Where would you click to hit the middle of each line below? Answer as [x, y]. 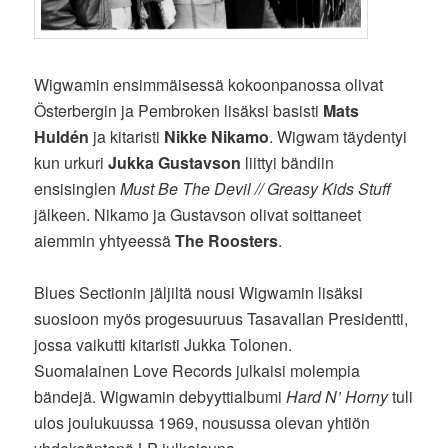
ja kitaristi [129, 137]
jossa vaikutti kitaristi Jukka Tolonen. [163, 345]
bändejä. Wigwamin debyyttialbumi [160, 397]
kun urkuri [71, 163]
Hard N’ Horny [337, 397]
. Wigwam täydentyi [338, 137]
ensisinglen [77, 189]
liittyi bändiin [288, 163]
